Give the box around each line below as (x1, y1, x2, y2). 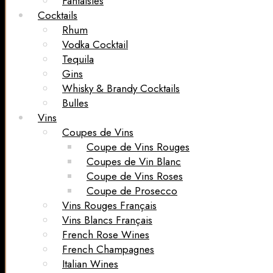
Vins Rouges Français (62, 198, 157, 213)
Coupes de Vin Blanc (87, 154, 181, 169)
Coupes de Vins (62, 125, 133, 140)
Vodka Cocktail (62, 37, 128, 52)
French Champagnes (62, 242, 154, 257)
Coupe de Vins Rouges (87, 140, 190, 155)
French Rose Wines (62, 227, 149, 243)
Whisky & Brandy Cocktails (62, 81, 180, 96)
